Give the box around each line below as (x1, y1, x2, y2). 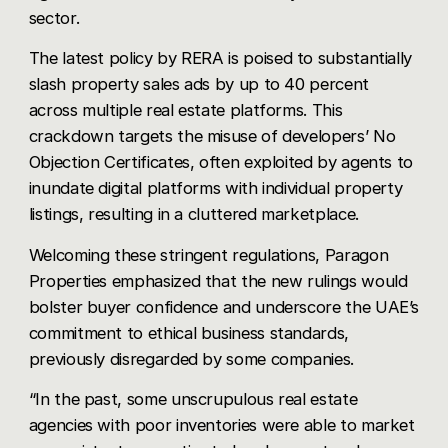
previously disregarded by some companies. (28, 348, 354, 369)
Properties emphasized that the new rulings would (28, 270, 408, 291)
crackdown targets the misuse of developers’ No (28, 126, 396, 147)
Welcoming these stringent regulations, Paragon (28, 244, 389, 265)
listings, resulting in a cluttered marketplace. (28, 204, 359, 225)
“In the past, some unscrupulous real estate (28, 388, 358, 409)
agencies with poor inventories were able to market (28, 414, 415, 435)
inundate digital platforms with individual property (28, 178, 403, 199)
